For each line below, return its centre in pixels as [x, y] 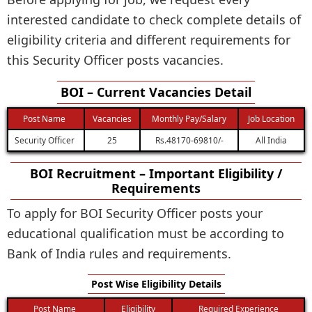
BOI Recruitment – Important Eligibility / [156, 173]
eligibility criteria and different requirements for [149, 39]
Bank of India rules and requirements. [119, 253]
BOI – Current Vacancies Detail [156, 92]
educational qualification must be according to [146, 233]
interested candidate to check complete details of [154, 19]
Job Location [271, 118]
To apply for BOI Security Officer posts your [135, 213]
